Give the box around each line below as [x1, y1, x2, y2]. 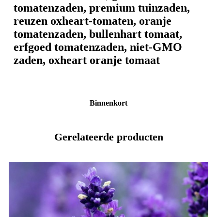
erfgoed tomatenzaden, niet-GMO [14, 41, 182, 53]
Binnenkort [90, 98, 127, 107]
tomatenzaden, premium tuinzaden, [14, 1, 190, 14]
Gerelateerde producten [54, 130, 163, 143]
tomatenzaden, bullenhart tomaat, [14, 28, 182, 40]
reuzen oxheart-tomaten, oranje [14, 15, 171, 27]
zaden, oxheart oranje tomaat [14, 54, 160, 66]
